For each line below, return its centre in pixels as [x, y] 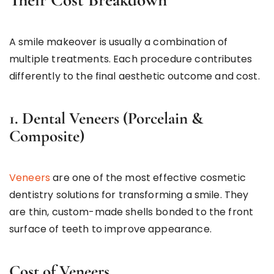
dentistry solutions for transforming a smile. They [129, 194]
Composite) [47, 136]
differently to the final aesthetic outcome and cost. [135, 76]
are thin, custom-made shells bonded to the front [131, 212]
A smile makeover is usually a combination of [119, 42]
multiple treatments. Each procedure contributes [131, 59]
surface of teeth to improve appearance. [110, 229]
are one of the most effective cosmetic [148, 177]
